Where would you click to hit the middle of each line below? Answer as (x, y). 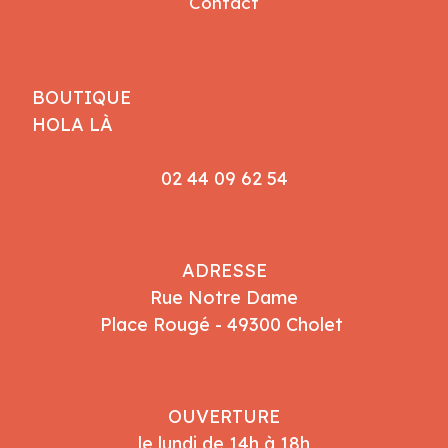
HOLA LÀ (73, 124)
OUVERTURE (224, 416)
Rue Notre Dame (224, 297)
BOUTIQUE (82, 97)
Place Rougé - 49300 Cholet (224, 324)
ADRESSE (224, 270)
